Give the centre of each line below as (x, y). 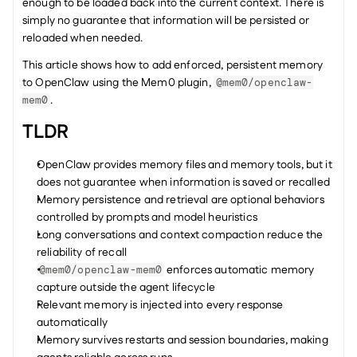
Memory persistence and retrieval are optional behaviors (180, 200)
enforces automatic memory (239, 270)
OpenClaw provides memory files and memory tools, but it (184, 165)
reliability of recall (82, 253)
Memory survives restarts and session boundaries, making (182, 340)
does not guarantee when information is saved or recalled (183, 182)
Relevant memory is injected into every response (160, 305)
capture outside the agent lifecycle (126, 288)
